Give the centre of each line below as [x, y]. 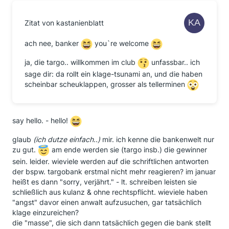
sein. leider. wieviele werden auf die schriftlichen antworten [110, 161]
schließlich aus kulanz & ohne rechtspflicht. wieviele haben [110, 192]
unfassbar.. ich [175, 62]
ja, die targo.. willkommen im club [81, 62]
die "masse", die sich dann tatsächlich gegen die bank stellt [112, 223]
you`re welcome [122, 43]
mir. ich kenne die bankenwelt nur [157, 139]
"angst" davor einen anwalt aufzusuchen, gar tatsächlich [107, 202]
